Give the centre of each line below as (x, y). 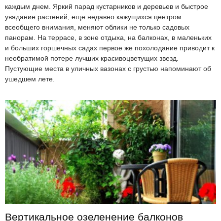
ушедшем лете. (30, 79)
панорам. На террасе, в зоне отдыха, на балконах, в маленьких (108, 38)
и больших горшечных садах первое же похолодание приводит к (110, 48)
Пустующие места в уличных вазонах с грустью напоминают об (108, 69)
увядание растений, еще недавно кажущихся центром (93, 17)
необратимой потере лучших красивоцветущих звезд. (92, 58)
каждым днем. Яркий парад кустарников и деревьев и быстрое (107, 7)
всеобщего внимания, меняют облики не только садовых (97, 27)
